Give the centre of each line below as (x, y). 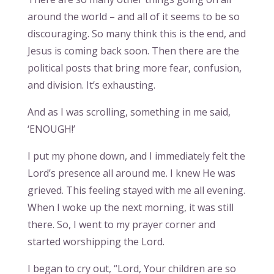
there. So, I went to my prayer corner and (121, 225)
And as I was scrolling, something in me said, (129, 112)
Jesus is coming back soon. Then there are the (133, 51)
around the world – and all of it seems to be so (133, 17)
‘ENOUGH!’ (51, 129)
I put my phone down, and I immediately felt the (136, 156)
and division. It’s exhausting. (91, 85)
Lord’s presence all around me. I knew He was (131, 173)
